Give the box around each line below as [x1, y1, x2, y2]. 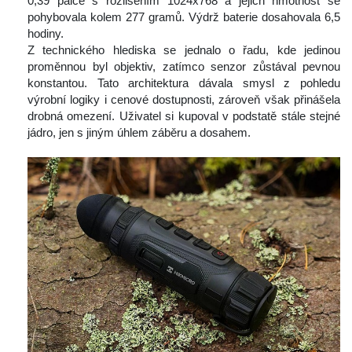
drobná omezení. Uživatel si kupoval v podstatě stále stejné [27, 109, 340, 123]
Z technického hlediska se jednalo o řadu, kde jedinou [27, 43, 340, 57]
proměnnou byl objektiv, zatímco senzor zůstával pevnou [27, 60, 340, 74]
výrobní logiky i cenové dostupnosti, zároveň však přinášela [27, 93, 340, 107]
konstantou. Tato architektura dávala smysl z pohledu [27, 76, 340, 90]
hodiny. [27, 27, 64, 41]
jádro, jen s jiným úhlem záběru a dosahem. [27, 126, 251, 140]
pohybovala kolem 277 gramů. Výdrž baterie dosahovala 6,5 [27, 10, 340, 24]
